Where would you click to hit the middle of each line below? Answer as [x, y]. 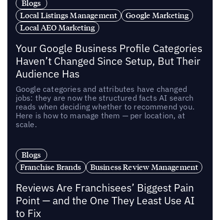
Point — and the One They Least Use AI [105, 200]
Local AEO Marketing [57, 27]
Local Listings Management [69, 15]
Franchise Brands [51, 167]
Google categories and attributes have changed [101, 89]
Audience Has [47, 74]
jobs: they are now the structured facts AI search [105, 97]
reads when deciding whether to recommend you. [105, 106]
